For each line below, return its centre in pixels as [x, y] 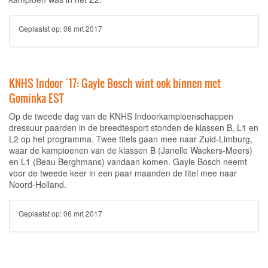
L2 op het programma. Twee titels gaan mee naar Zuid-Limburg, [131, 139]
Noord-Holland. [38, 184]
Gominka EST [36, 98]
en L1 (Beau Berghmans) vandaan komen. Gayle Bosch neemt [128, 162]
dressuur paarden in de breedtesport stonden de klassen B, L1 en [134, 127]
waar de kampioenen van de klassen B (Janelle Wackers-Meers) [131, 150]
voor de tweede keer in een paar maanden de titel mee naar [123, 173]
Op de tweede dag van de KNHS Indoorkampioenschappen [121, 116]
